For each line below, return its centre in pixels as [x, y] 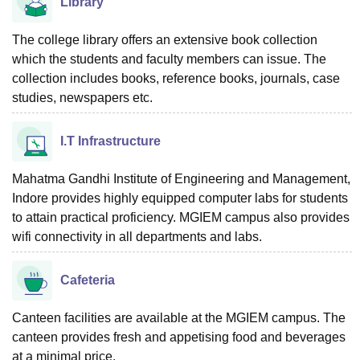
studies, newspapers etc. [84, 97]
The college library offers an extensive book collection [165, 39]
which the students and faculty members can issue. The [169, 59]
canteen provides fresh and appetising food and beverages [179, 337]
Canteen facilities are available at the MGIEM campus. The [179, 317]
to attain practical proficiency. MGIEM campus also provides [181, 217]
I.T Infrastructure [110, 141]
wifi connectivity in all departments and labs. [139, 236]
